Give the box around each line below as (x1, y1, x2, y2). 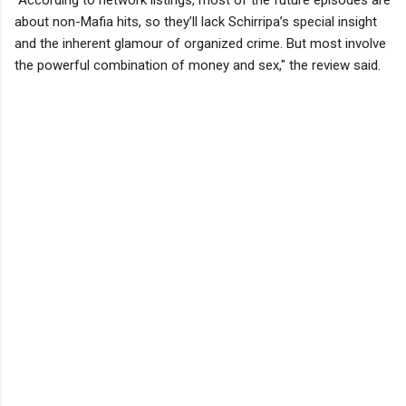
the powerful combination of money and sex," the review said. (14, 56, 381, 73)
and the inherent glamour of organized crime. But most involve (14, 34, 386, 52)
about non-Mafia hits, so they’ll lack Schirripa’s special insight (14, 13, 377, 30)
